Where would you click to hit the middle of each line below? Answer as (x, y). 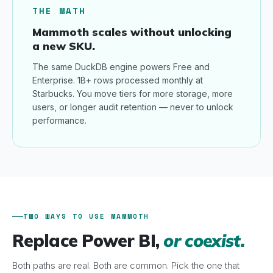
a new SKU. (64, 46)
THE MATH (59, 11)
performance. (59, 120)
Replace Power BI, (88, 240)
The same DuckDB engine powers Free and (121, 67)
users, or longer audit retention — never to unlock (133, 107)
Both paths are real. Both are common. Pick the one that (126, 265)
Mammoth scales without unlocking (132, 32)
